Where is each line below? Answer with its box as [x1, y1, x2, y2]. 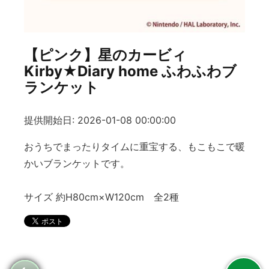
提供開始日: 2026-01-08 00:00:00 [24, 114, 176, 127]
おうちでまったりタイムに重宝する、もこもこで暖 [24, 141, 245, 153]
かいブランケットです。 [24, 157, 130, 170]
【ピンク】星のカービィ [24, 46, 201, 64]
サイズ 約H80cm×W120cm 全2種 [24, 191, 179, 204]
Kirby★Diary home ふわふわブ [24, 62, 237, 80]
